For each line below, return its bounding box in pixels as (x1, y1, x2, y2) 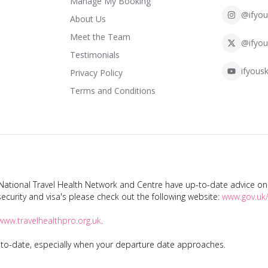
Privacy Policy (69, 67, 123, 78)
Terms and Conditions (69, 85, 156, 96)
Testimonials (69, 49, 120, 60)
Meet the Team (69, 31, 130, 42)
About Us (69, 13, 106, 25)
